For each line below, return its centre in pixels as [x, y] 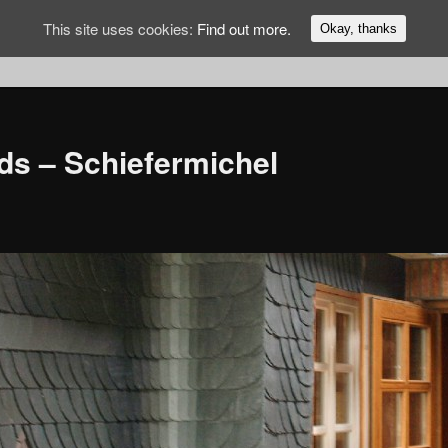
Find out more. [243, 28]
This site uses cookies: [119, 28]
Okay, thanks [358, 28]
